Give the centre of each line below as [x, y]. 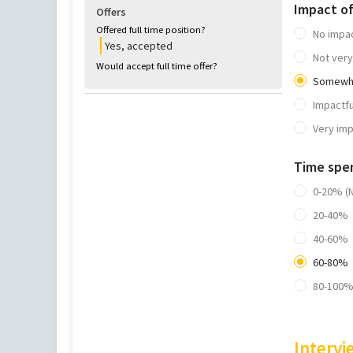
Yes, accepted [139, 45]
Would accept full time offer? [157, 65]
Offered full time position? [151, 29]
